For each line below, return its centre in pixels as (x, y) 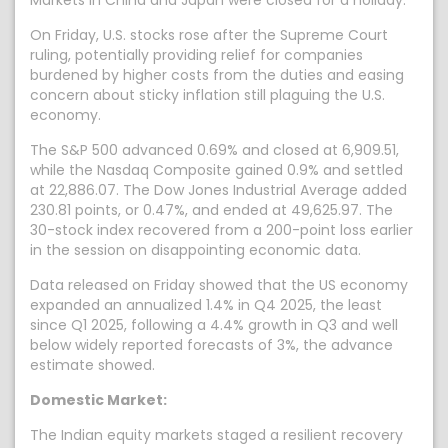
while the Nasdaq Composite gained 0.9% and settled (216, 170)
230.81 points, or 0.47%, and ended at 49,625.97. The (211, 210)
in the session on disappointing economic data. (195, 250)
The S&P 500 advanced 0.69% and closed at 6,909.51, (214, 150)
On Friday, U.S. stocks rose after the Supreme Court (209, 35)
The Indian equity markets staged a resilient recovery (216, 435)
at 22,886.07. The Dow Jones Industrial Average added (218, 190)
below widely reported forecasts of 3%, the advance (211, 345)
